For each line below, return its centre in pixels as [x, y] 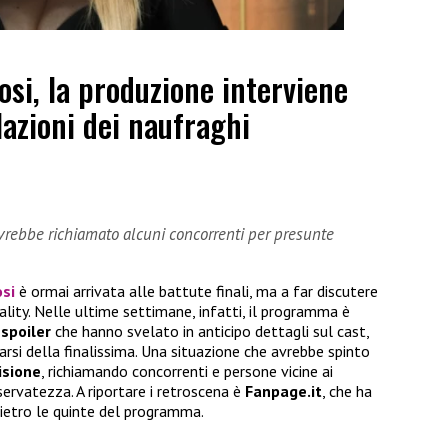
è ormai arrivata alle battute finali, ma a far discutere [196, 291]
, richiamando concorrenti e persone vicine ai [187, 371]
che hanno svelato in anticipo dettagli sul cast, [210, 331]
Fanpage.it [283, 391]
